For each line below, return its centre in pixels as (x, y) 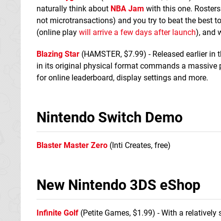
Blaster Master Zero (72, 145)
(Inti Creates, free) (140, 145)
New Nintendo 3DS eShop (118, 185)
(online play (58, 32)
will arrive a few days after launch (137, 32)
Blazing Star (58, 54)
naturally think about (74, 8)
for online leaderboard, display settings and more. (122, 77)
